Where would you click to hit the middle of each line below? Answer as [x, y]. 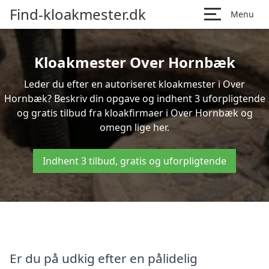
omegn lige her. [134, 127]
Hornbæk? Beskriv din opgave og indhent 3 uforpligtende [134, 98]
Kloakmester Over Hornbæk [134, 62]
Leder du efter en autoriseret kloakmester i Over [134, 84]
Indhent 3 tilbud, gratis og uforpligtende [134, 161]
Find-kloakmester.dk [78, 14]
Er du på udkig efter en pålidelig [104, 258]
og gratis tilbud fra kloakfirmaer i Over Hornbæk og [134, 113]
